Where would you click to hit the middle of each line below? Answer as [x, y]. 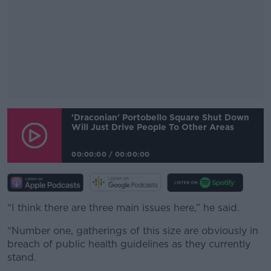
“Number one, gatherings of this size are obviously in [133, 230]
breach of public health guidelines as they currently [129, 244]
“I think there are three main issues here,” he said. [123, 207]
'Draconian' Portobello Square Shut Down [160, 117]
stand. [22, 257]
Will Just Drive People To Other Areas [153, 127]
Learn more [135, 189]
